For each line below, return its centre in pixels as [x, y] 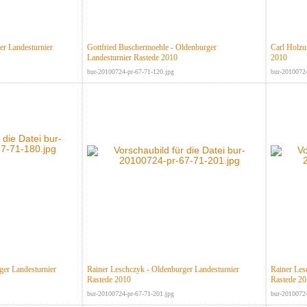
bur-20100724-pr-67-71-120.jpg [130, 72]
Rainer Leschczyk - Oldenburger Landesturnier [163, 270]
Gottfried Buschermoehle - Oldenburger [151, 48]
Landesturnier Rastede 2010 [132, 58]
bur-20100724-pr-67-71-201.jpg [130, 294]
